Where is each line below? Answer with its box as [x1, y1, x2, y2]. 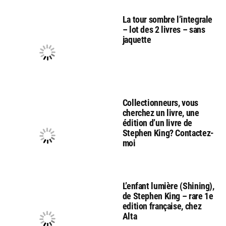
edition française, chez [122, 200, 202, 211]
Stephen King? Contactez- [122, 127, 214, 138]
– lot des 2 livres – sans [122, 24, 205, 35]
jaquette [122, 34, 151, 45]
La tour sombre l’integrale [122, 14, 213, 25]
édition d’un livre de [122, 117, 192, 128]
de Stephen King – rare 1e [122, 190, 213, 201]
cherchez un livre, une [122, 107, 199, 118]
